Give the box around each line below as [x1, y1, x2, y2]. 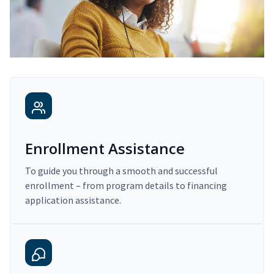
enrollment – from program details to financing [25, 179, 227, 192]
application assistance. [25, 194, 121, 207]
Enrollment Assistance [25, 138, 185, 159]
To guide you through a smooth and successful [25, 165, 218, 177]
